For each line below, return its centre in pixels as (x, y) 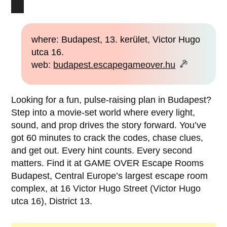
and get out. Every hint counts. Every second (102, 150)
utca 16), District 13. (52, 201)
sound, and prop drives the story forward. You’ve (109, 125)
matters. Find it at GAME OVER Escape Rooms (108, 163)
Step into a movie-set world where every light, (103, 112)
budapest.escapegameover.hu (115, 65)
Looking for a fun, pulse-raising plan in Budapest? (111, 100)
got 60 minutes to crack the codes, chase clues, (107, 138)
